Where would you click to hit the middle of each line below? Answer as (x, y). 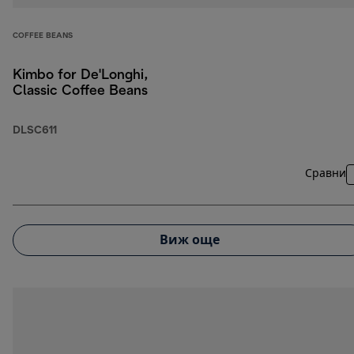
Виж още (190, 240)
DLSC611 (35, 131)
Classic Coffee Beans (80, 92)
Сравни (326, 175)
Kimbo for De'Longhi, (80, 76)
